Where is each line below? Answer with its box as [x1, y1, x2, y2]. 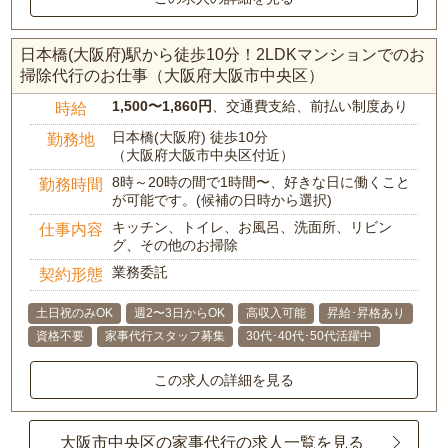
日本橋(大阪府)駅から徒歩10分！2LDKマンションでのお [20, 46, 426, 63]
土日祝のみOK [36, 306, 114, 320]
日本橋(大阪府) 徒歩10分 [112, 129, 269, 145]
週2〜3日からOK [134, 306, 226, 320]
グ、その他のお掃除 [112, 237, 239, 253]
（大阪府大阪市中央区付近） [112, 147, 295, 163]
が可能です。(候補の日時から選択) [112, 192, 333, 208]
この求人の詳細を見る [154, 372, 294, 388]
